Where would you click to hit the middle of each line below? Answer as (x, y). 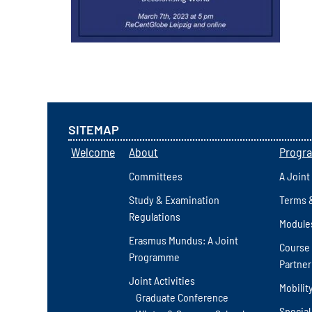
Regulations (155, 216)
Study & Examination (174, 199)
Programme (154, 256)
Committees (156, 175)
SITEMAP (93, 129)
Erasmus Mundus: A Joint (184, 240)
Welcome (93, 151)
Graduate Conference (182, 297)
